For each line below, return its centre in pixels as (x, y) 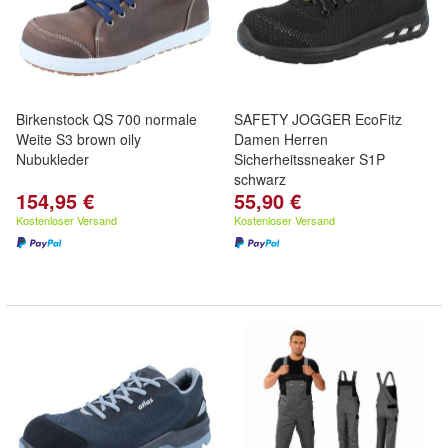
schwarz (260, 179)
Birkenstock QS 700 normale (106, 119)
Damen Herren (281, 139)
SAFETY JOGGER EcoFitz (318, 119)
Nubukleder (52, 159)
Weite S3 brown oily (78, 139)
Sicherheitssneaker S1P (309, 159)
